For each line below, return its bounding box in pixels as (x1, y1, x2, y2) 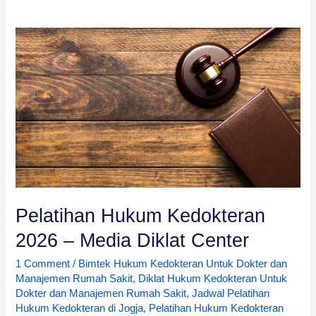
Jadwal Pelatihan (192, 287, 270, 299)
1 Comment (16, 257, 71, 269)
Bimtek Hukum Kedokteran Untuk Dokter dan (78, 257, 288, 269)
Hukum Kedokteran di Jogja (16, 302, 144, 314)
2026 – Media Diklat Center (16, 229, 250, 252)
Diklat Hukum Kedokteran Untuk (138, 272, 288, 284)
